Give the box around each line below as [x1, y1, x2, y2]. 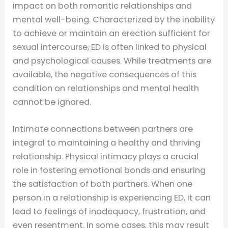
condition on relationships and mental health [13, 82, 199, 94]
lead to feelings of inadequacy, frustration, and [13, 206, 206, 218]
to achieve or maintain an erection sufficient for [13, 27, 211, 39]
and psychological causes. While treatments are [13, 54, 212, 67]
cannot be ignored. [13, 96, 92, 108]
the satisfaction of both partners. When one [13, 178, 193, 190]
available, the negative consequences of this [13, 68, 197, 80]
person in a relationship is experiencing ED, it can [13, 192, 211, 204]
